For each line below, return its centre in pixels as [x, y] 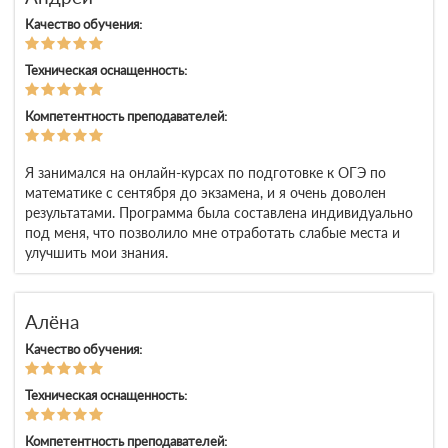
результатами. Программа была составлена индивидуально [219, 213]
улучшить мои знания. [96, 253]
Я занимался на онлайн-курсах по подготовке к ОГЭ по [205, 173]
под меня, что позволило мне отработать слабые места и [212, 233]
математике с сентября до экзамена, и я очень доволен [205, 193]
